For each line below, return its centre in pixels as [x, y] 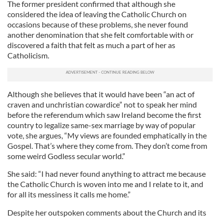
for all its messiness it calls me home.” [69, 194]
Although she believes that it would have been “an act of [101, 94]
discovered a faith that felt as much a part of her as [91, 45]
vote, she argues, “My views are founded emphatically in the [107, 135]
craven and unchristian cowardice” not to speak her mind [102, 104]
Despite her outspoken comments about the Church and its [107, 212]
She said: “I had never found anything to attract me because [107, 174]
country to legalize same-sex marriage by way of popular [101, 125]
